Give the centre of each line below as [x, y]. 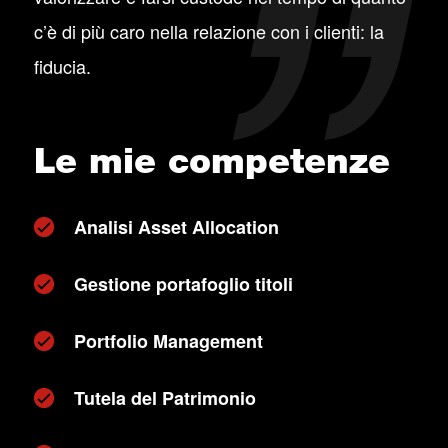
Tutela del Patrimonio [164, 398]
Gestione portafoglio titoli [183, 284]
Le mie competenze [211, 160]
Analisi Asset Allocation [176, 227]
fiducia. [62, 66]
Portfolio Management [168, 341]
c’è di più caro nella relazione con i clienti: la [208, 31]
